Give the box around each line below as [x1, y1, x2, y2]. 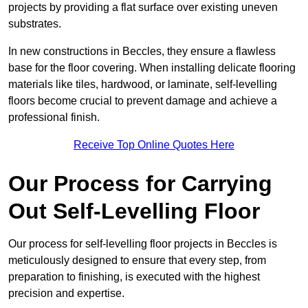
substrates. [8, 18, 64, 30]
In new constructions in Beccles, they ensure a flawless [8, 45, 276, 58]
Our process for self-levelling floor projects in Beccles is [8, 238, 277, 250]
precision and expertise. [8, 287, 124, 300]
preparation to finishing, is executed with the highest [8, 271, 260, 283]
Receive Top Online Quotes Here [74, 139, 234, 151]
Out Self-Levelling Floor [8, 199, 260, 224]
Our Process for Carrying [8, 171, 272, 197]
